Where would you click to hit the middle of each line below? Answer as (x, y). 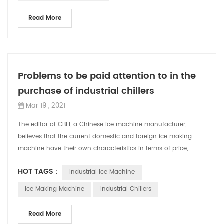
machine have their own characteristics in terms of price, (103, 149)
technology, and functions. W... (64, 161)
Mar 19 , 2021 (46, 106)
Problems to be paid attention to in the (107, 76)
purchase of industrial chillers (86, 91)
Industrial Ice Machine (102, 172)
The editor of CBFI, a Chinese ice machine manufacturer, (102, 125)
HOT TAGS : (38, 172)
